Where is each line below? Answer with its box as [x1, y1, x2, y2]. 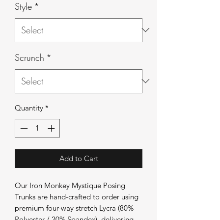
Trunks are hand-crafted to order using [15, 192, 138, 202]
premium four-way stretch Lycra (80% [15, 203, 134, 213]
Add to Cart [59, 154, 98, 164]
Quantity [15, 103, 43, 112]
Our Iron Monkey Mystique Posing [15, 181, 125, 191]
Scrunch [15, 51, 44, 63]
